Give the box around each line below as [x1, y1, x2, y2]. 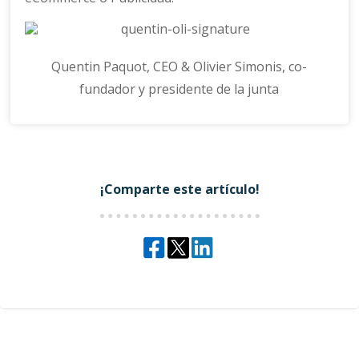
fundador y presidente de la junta [79, 80, 280, 99]
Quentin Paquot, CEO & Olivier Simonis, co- [51, 58, 308, 76]
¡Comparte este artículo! [99, 180, 260, 199]
